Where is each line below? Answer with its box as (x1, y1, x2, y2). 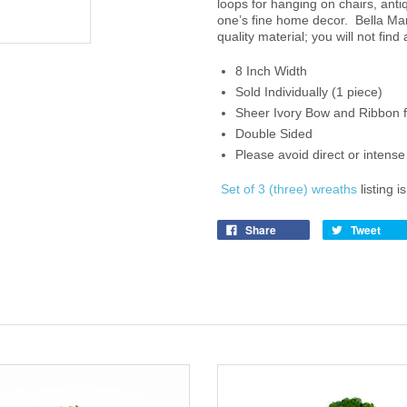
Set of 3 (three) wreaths (221, 182, 357, 197)
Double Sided (235, 126, 313, 142)
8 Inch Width (235, 64, 307, 79)
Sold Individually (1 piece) (235, 84, 382, 100)
